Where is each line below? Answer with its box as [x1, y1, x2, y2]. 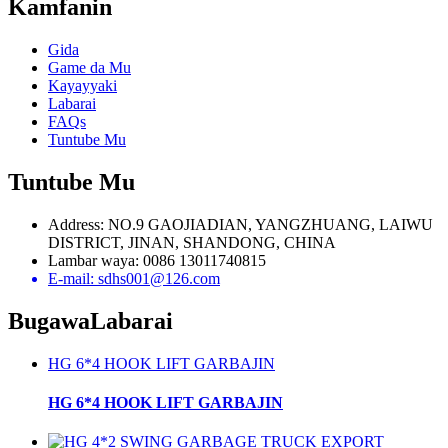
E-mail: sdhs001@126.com [48, 269, 220, 287]
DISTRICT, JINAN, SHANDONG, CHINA [48, 233, 336, 251]
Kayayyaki [48, 76, 117, 94]
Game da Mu [48, 58, 131, 76]
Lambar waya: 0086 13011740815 [48, 251, 266, 269]
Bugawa [8, 307, 90, 334]
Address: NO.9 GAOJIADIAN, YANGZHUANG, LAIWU [48, 215, 433, 233]
